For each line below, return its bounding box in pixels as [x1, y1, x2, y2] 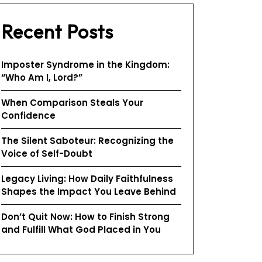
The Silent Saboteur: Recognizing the [1, 135, 174, 147]
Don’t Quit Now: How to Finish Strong [1, 211, 170, 223]
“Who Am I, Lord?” [1, 71, 82, 84]
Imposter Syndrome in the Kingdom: [1, 58, 170, 71]
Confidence [1, 109, 56, 122]
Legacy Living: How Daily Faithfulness [1, 173, 173, 185]
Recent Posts [1, 20, 113, 43]
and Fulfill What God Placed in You [1, 223, 161, 236]
